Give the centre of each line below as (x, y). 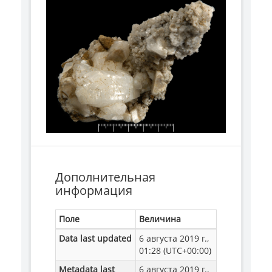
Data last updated (95, 239)
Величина (160, 219)
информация (94, 191)
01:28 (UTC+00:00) (175, 251)
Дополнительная (105, 177)
